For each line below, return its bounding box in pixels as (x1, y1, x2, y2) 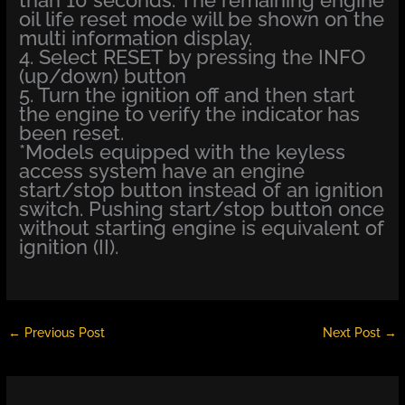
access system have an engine (19, 158, 306, 183)
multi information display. (19, 25, 253, 50)
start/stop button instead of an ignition (19, 177, 384, 202)
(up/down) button (19, 63, 187, 88)
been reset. (19, 120, 125, 145)
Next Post (322, 325, 384, 341)
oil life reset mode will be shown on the (19, 6, 385, 31)
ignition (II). (19, 234, 119, 259)
